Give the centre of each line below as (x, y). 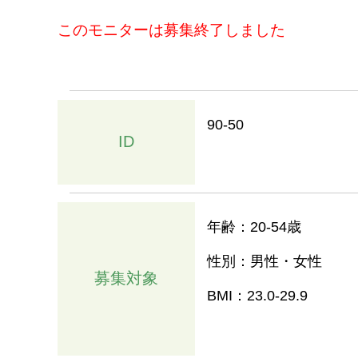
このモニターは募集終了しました (171, 30)
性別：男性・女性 (265, 262)
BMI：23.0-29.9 (257, 296)
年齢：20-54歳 (254, 227)
